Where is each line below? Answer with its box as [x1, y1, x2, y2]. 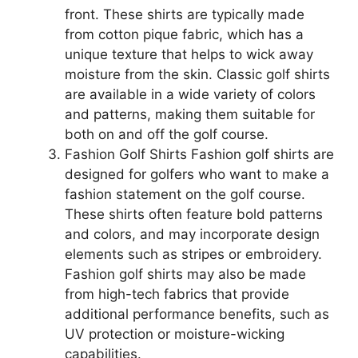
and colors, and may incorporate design [65, 225, 320, 242]
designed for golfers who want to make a [65, 165, 329, 182]
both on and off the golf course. [65, 125, 268, 142]
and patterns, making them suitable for [65, 105, 315, 122]
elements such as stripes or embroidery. [65, 245, 322, 262]
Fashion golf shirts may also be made [65, 265, 306, 282]
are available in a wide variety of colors [65, 86, 316, 102]
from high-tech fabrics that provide [65, 285, 289, 302]
